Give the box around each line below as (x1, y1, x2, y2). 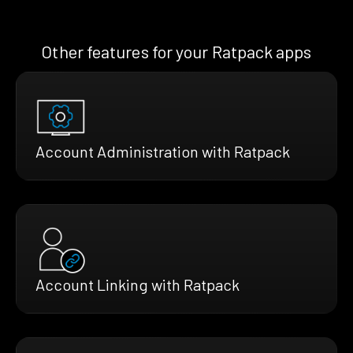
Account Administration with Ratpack (35, 141, 290, 161)
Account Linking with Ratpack (35, 274, 240, 294)
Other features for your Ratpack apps (41, 40, 312, 61)
